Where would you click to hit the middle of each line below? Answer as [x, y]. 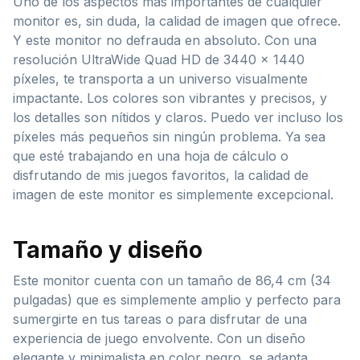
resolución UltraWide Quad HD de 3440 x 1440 [159, 59]
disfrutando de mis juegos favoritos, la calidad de [161, 175]
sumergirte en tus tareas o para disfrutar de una [160, 319]
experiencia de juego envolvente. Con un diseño [159, 338]
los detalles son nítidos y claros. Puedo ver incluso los [178, 117]
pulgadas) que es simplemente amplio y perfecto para [177, 299]
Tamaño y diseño [108, 250]
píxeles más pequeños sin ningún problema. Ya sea [169, 136]
